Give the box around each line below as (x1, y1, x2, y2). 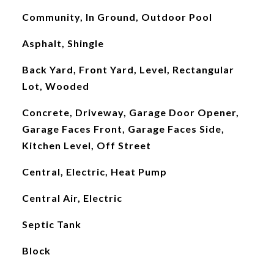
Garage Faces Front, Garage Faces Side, (21, 123, 224, 135)
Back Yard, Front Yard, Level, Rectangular (21, 64, 234, 75)
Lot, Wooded (21, 80, 89, 92)
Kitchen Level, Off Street (21, 139, 151, 151)
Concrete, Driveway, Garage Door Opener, (21, 106, 239, 118)
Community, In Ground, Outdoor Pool (21, 11, 212, 23)
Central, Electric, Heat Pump (21, 166, 167, 177)
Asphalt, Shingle (21, 37, 104, 49)
